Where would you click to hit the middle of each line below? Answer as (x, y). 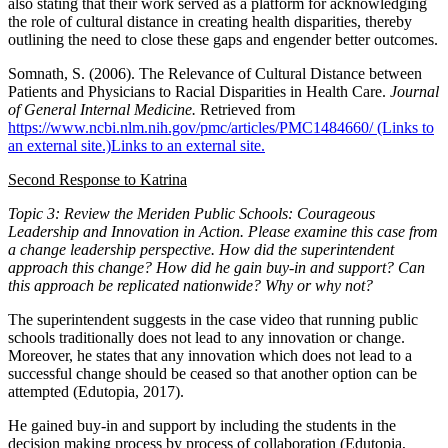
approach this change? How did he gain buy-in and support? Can (216, 267)
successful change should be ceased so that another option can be (212, 373)
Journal (414, 91)
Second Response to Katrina (97, 179)
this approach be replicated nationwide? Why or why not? (190, 285)
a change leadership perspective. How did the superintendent (201, 249)
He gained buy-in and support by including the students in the (202, 425)
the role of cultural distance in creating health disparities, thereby (210, 21)
